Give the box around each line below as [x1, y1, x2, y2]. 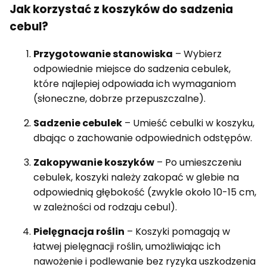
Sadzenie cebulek [33, 116, 122, 130]
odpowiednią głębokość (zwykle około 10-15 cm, [33, 185, 256, 199]
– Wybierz [173, 46, 222, 61]
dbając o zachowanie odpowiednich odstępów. [33, 131, 252, 145]
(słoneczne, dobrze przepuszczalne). [33, 91, 206, 105]
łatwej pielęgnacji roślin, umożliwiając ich [33, 239, 221, 253]
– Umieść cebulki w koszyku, [122, 116, 254, 130]
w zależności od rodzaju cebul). [33, 200, 177, 214]
